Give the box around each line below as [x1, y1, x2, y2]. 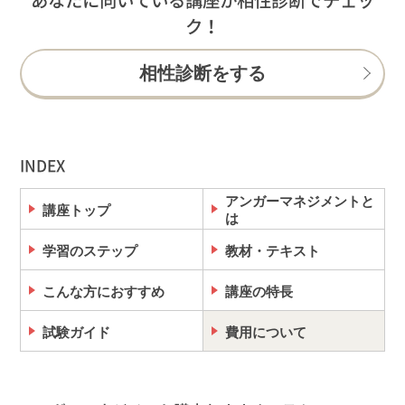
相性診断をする [139, 62, 266, 83]
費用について [225, 324, 307, 340]
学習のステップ [42, 242, 138, 259]
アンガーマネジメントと [225, 193, 375, 210]
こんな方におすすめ [42, 283, 165, 299]
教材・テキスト [225, 242, 321, 259]
